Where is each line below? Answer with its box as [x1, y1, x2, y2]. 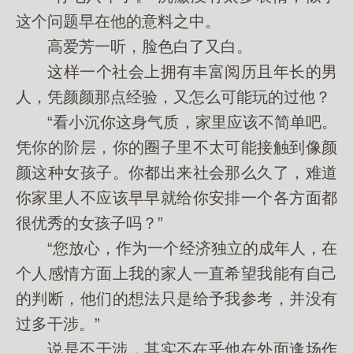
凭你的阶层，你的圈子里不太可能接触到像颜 [16, 139, 337, 156]
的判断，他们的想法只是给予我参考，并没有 [16, 290, 337, 307]
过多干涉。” [16, 315, 100, 333]
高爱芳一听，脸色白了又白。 [16, 38, 252, 55]
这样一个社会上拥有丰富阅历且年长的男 [16, 63, 337, 80]
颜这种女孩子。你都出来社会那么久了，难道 [16, 164, 337, 181]
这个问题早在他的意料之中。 [16, 13, 221, 30]
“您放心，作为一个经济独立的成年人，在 [16, 240, 337, 257]
